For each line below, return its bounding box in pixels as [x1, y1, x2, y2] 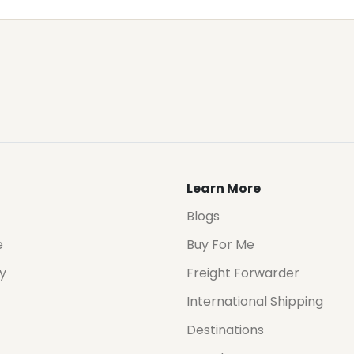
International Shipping [186, 292, 323, 311]
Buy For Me [186, 235, 254, 254]
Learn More [186, 179, 261, 198]
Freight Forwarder [186, 264, 299, 282]
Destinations [186, 321, 264, 339]
